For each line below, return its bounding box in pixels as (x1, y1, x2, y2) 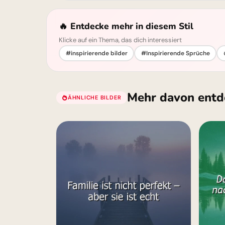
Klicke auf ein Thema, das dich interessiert (59, 36, 182, 44)
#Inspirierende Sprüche (141, 49, 210, 57)
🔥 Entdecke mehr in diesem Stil (59, 20, 193, 32)
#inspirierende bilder (65, 49, 128, 57)
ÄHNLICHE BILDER (67, 93, 122, 101)
